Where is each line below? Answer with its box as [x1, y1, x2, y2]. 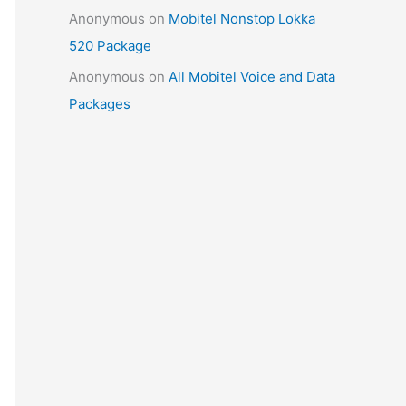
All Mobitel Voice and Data [169, 68, 335, 85]
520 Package [69, 37, 151, 55]
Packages [69, 95, 130, 112]
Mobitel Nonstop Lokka [169, 10, 315, 28]
